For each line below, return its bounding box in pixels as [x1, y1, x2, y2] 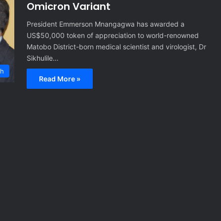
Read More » [39, 74, 80, 83]
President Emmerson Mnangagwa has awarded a [27, 20, 184, 28]
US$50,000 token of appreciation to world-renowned [27, 31, 199, 39]
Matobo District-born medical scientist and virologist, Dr [27, 42, 206, 51]
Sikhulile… [27, 54, 59, 62]
